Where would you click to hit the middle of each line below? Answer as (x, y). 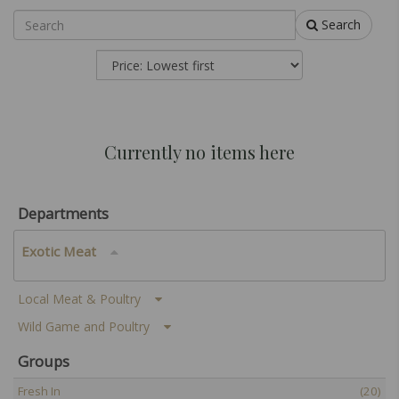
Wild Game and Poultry (91, 326)
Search (339, 24)
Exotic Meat (66, 251)
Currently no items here (199, 152)
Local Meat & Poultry (86, 299)
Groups (44, 361)
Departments (63, 213)
